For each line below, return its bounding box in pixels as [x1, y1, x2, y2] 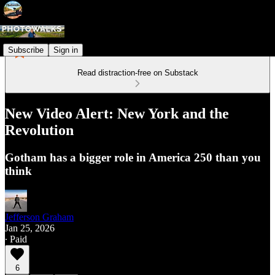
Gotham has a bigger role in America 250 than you [5, 150, 261, 164]
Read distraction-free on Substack [77, 68, 198, 77]
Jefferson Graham [5, 211, 74, 222]
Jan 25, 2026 [5, 222, 55, 233]
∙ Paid [5, 233, 27, 244]
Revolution [5, 122, 74, 138]
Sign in [53, 45, 78, 55]
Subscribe [8, 45, 44, 55]
